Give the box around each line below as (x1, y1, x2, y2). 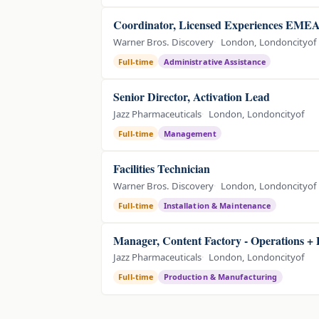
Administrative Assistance (163, 56, 266, 67)
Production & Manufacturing (163, 271, 278, 283)
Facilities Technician (113, 160, 210, 177)
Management (163, 127, 216, 139)
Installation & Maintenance (163, 199, 271, 211)
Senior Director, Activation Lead (113, 88, 270, 105)
